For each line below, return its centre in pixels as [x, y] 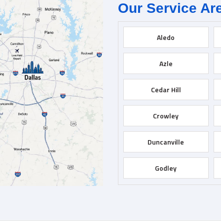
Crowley [166, 115]
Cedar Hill [166, 89]
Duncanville [166, 142]
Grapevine [166, 194]
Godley [166, 168]
